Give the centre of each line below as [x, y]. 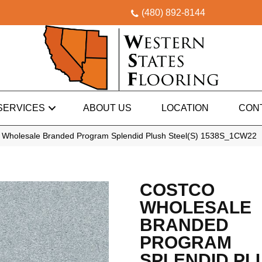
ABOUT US [107, 108]
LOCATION [185, 108]
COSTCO [177, 190]
